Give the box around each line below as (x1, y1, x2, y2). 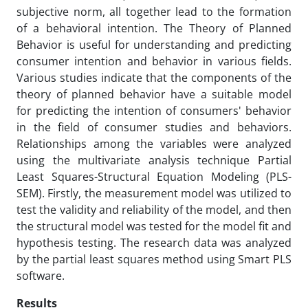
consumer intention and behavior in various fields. (16, 54, 291, 69)
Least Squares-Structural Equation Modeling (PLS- (16, 169, 291, 184)
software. (16, 268, 65, 283)
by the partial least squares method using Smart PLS (16, 252, 291, 267)
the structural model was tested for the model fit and (16, 219, 291, 234)
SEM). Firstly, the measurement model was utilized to (16, 186, 291, 201)
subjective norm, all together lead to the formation (16, 4, 291, 19)
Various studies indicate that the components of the (16, 70, 291, 85)
